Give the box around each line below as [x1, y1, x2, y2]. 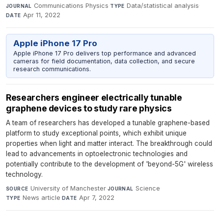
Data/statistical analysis [127, 1, 199, 9]
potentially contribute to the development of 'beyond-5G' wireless [6, 160, 213, 168]
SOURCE [6, 186, 28, 192]
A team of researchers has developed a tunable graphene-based [6, 119, 210, 127]
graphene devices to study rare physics [6, 103, 172, 114]
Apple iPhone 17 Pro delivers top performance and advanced [13, 49, 196, 57]
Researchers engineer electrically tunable [6, 92, 182, 103]
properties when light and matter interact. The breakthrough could [6, 139, 212, 148]
